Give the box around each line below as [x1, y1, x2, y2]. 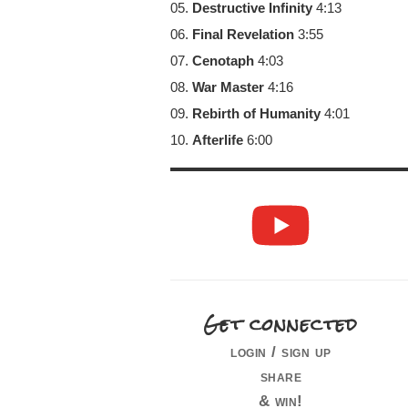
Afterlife [192, 133, 243, 148]
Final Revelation [192, 27, 294, 42]
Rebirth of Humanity [192, 107, 321, 121]
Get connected [203, 305, 359, 342]
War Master [192, 80, 264, 95]
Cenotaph [192, 54, 254, 68]
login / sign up [230, 342, 331, 361]
